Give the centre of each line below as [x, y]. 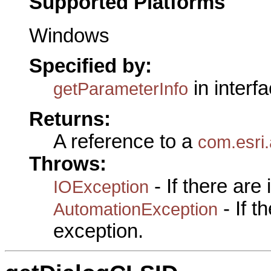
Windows [69, 35]
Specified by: [90, 66]
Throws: [68, 164]
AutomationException [135, 209]
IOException [101, 186]
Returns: [70, 119]
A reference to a [126, 141]
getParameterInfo [121, 89]
